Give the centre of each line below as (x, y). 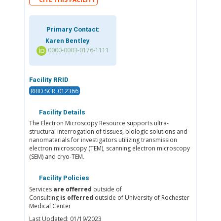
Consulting (44, 197)
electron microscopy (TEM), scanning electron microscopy (109, 148)
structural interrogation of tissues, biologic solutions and (108, 132)
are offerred (72, 189)
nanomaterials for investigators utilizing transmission (103, 140)
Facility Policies (63, 178)
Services (41, 189)
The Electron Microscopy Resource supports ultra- (99, 123)
